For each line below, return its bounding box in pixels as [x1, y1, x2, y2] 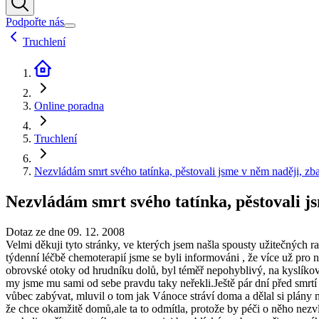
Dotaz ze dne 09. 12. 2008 [6, 225, 125, 238]
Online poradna [34, 100, 104, 113]
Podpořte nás [6, 16, 64, 28]
